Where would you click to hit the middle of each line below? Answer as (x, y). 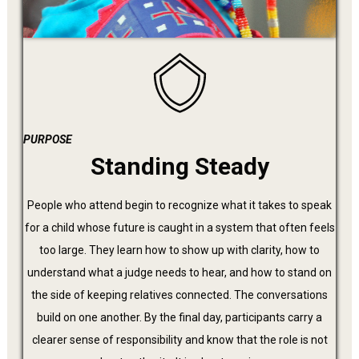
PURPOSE (47, 139)
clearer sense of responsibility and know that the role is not (179, 339)
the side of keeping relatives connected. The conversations (179, 294)
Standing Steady (179, 166)
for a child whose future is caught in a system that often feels (179, 227)
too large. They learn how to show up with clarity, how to (179, 250)
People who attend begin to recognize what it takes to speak (179, 205)
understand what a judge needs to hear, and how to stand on (179, 272)
